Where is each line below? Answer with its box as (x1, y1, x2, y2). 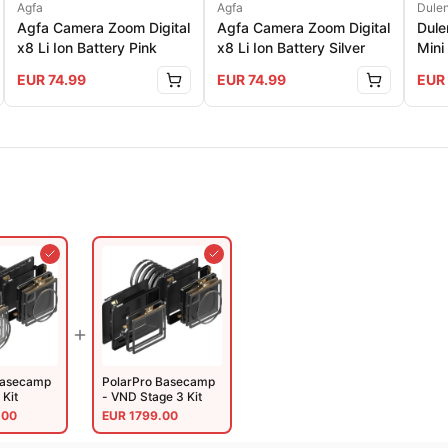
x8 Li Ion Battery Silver (217, 39, 365, 57)
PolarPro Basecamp (102, 374, 215, 390)
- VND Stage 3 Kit (102, 389, 202, 405)
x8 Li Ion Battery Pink (17, 39, 157, 57)
